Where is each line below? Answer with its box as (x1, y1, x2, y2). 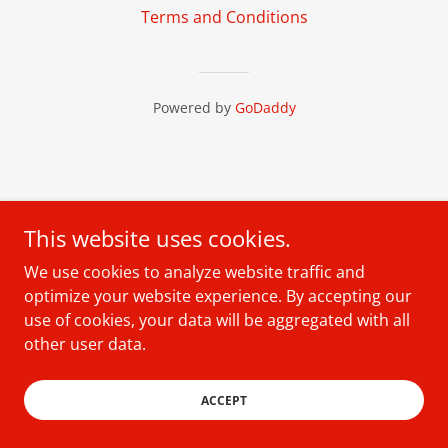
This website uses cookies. (24, 223, 291, 253)
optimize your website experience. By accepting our (24, 285, 412, 307)
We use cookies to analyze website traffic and (24, 261, 365, 283)
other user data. (24, 333, 146, 355)
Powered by (152, 98, 235, 117)
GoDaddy (234, 98, 296, 117)
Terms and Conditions (140, 6, 308, 28)
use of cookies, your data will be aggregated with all (24, 309, 410, 331)
